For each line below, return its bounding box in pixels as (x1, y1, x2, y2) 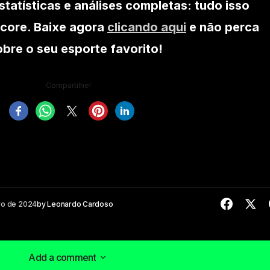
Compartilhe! (45, 81, 91, 90)
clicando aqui (107, 20, 186, 35)
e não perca (186, 20, 259, 35)
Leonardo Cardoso (47, 199, 113, 209)
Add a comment (28, 251, 96, 264)
